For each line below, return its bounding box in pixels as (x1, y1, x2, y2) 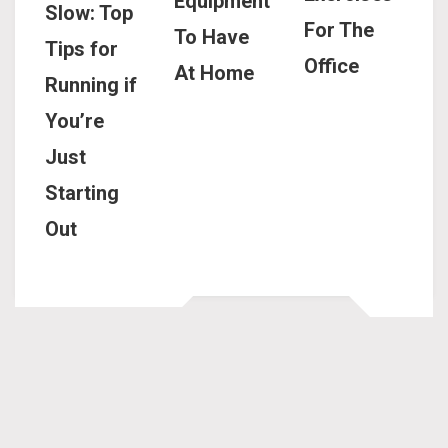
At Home (174, 60, 255, 85)
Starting (45, 181, 119, 206)
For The (303, 18, 374, 43)
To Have (174, 24, 250, 49)
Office (303, 54, 359, 79)
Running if (45, 73, 137, 98)
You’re (45, 109, 104, 134)
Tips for (45, 37, 118, 62)
